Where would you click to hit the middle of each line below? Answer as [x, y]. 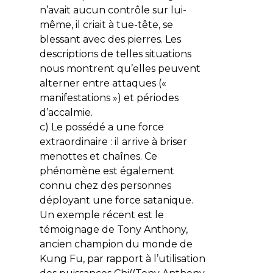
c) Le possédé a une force [101, 127]
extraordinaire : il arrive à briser [113, 141]
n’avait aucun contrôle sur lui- [113, 10]
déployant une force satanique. [116, 200]
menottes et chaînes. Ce [98, 156]
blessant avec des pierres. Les [110, 39]
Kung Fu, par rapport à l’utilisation [122, 258]
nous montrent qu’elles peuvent [120, 68]
